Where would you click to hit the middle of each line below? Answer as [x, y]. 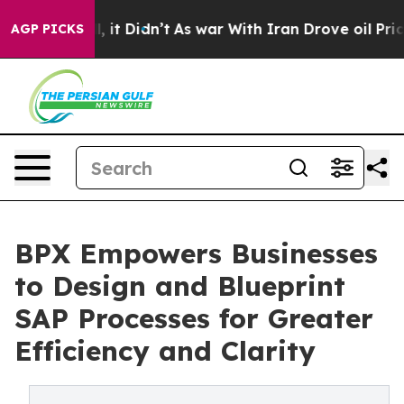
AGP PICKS [47, 29]
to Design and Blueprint [180, 286]
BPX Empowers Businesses [196, 253]
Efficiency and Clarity [165, 351]
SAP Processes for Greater [194, 318]
